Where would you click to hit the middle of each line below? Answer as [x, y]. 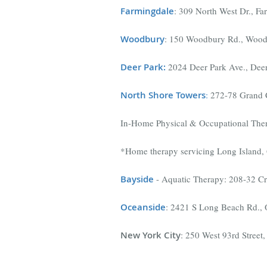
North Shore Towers [163, 95]
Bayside [137, 179]
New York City [150, 235]
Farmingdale [147, 11]
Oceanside [143, 207]
